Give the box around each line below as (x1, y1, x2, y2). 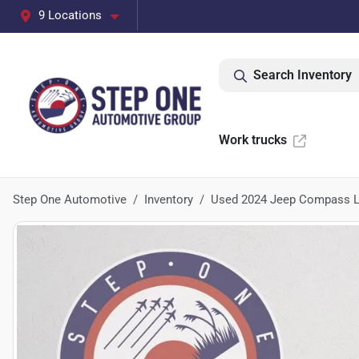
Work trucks (219, 132, 287, 147)
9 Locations (38, 8, 102, 22)
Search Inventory (253, 67, 352, 83)
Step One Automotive (13, 192, 127, 207)
